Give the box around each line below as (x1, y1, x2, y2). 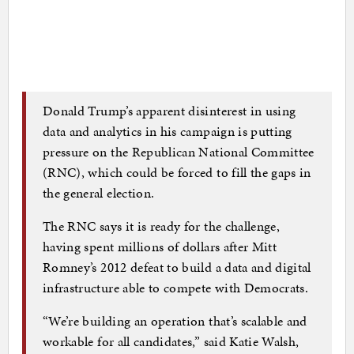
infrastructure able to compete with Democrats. (43, 277, 309, 297)
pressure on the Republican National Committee (43, 141, 314, 161)
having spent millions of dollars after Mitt (43, 236, 277, 256)
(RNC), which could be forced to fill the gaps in (43, 162, 311, 182)
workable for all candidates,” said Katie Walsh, (43, 331, 299, 351)
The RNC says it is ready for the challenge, (43, 216, 281, 235)
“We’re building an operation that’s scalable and (43, 311, 307, 330)
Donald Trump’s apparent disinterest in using (43, 100, 296, 120)
